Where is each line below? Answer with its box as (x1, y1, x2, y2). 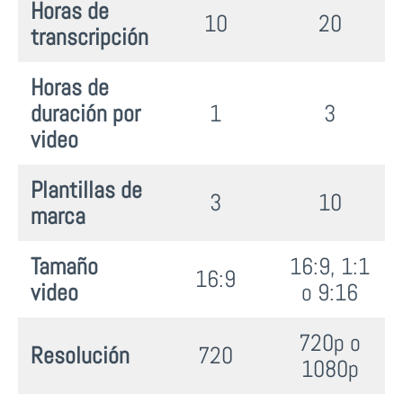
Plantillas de (31, 175, 142, 205)
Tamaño (31, 251, 98, 282)
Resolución (31, 340, 130, 371)
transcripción (31, 22, 148, 52)
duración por (31, 98, 140, 129)
